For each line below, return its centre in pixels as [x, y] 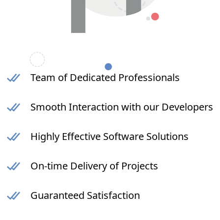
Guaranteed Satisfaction [85, 195]
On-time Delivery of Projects [94, 166]
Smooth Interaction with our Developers [122, 107]
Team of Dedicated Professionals [105, 78]
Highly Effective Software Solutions [110, 137]
